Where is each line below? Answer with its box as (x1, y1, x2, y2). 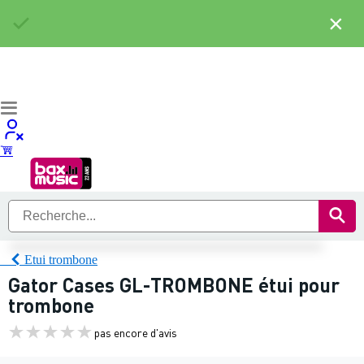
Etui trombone (24, 252, 97, 266)
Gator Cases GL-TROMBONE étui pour (8, 272, 340, 297)
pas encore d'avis (94, 324, 177, 340)
